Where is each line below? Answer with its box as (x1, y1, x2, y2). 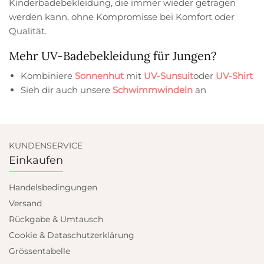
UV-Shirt (213, 70, 253, 81)
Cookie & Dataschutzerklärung (9, 230, 134, 240)
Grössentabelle (9, 246, 70, 256)
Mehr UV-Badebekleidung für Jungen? (9, 48, 216, 63)
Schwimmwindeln (113, 84, 193, 95)
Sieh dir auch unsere (21, 84, 113, 95)
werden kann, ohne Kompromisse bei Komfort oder (9, 11, 235, 22)
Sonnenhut (75, 70, 124, 81)
